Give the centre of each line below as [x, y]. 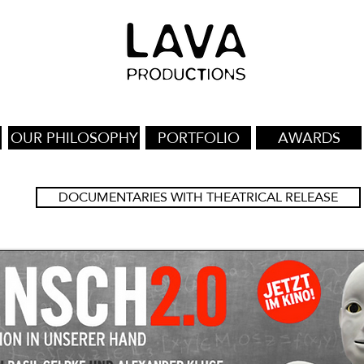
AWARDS [309, 138]
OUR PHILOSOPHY [74, 138]
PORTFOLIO [198, 138]
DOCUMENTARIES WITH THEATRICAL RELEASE [198, 197]
